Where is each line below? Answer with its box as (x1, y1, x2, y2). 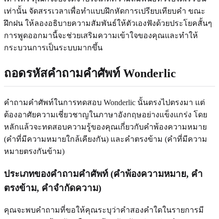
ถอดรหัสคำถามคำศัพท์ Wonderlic (4, 66, 176, 80)
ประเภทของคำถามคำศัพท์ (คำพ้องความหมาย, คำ (4, 168, 203, 179)
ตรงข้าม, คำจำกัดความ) (4, 182, 101, 193)
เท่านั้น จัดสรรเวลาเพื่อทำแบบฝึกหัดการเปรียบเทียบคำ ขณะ (4, 7, 205, 16)
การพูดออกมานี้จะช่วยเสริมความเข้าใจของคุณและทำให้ (4, 31, 198, 40)
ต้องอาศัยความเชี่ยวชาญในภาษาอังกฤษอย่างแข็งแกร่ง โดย (4, 110, 207, 119)
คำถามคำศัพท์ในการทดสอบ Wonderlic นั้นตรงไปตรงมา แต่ (4, 98, 205, 107)
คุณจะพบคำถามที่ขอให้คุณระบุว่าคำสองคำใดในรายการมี (4, 206, 204, 215)
